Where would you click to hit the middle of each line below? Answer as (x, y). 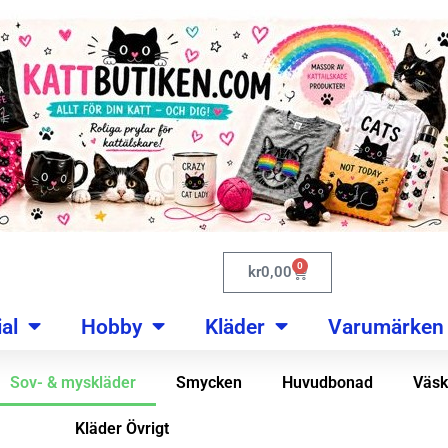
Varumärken (385, 326)
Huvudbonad (327, 382)
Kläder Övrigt (122, 428)
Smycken (208, 382)
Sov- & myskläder (72, 382)
